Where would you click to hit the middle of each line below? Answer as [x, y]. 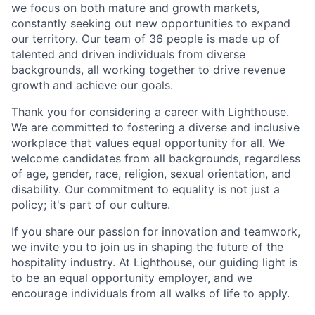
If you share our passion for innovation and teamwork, [156, 231]
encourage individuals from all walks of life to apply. [150, 293]
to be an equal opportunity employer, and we [132, 277]
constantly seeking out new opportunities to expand [151, 23]
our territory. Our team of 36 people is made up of [146, 38]
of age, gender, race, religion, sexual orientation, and [151, 173]
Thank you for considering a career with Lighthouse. [150, 111]
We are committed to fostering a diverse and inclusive [155, 127]
